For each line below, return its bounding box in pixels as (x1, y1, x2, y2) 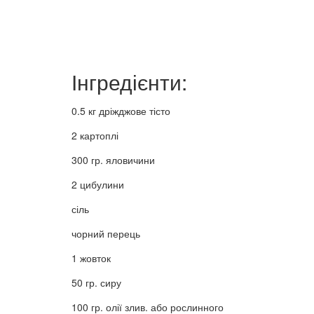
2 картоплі (71, 128, 118, 143)
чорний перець (71, 226, 140, 241)
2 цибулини (71, 177, 124, 192)
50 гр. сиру (71, 275, 121, 290)
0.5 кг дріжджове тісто (71, 104, 170, 118)
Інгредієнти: (71, 67, 187, 97)
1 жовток (71, 251, 111, 266)
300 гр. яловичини (71, 153, 155, 168)
